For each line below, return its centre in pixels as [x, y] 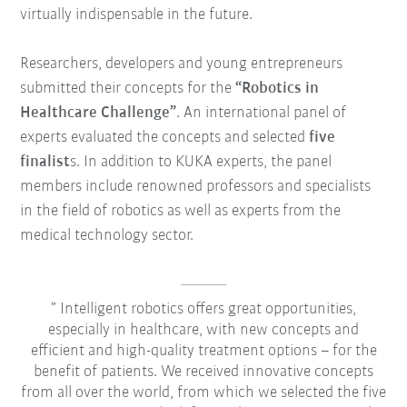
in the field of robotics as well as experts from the [181, 212]
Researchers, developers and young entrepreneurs [182, 65]
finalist [45, 163]
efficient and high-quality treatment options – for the [203, 352]
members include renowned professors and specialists [196, 187]
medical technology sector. [109, 236]
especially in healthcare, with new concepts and [203, 331]
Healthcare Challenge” [99, 114]
